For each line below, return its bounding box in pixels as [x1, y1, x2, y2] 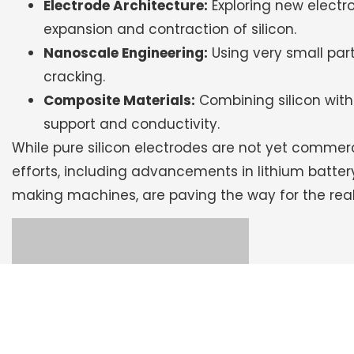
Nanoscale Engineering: [43, 43, 208, 62]
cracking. [43, 66, 105, 86]
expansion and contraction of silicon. [43, 19, 296, 39]
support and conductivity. [43, 114, 220, 134]
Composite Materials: [43, 90, 195, 110]
